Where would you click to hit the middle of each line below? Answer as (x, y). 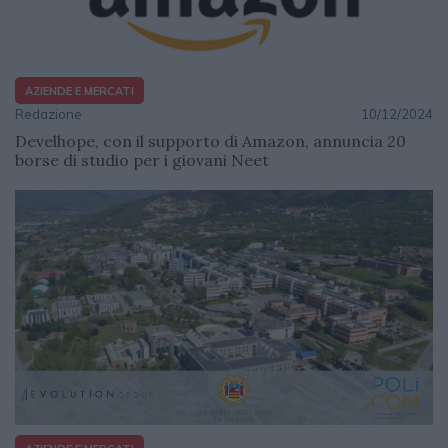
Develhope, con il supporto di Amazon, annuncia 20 (210, 141)
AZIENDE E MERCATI (79, 90)
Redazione (48, 114)
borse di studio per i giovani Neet (142, 160)
